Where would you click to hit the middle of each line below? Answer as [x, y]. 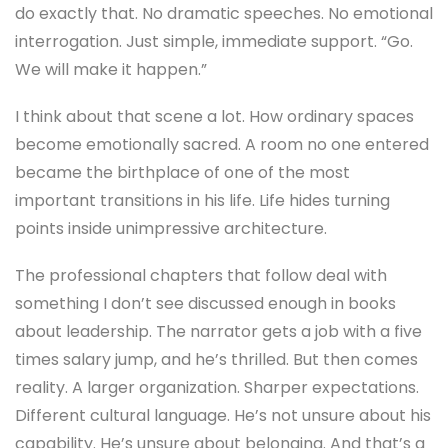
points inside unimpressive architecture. [171, 228]
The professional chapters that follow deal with [201, 276]
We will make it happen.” [111, 69]
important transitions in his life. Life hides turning [202, 200]
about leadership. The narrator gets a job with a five [218, 332]
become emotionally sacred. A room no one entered [222, 144]
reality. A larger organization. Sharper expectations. [217, 388]
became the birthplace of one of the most [182, 172]
